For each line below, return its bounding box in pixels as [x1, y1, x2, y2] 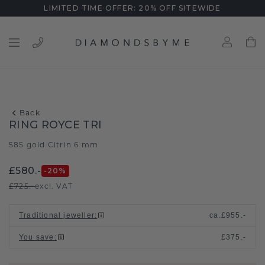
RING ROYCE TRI [9, 118, 102, 131]
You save [19, 233, 54, 241]
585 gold [9, 140, 46, 149]
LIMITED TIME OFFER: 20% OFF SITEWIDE [44, 4, 221, 12]
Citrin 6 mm [47, 140, 99, 149]
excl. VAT [35, 182, 73, 190]
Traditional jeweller [19, 211, 95, 219]
